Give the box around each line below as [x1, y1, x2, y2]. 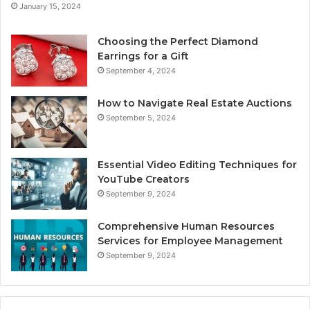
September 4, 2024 [106, 65, 176, 75]
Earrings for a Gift [98, 49, 189, 62]
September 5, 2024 [106, 112, 176, 122]
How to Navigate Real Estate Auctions [98, 96, 292, 109]
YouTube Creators [98, 172, 190, 185]
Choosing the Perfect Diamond [98, 35, 258, 48]
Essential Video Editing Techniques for [98, 158, 297, 171]
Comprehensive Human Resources [98, 219, 275, 232]
